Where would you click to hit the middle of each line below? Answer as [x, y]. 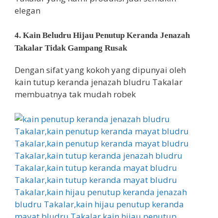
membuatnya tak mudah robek [75, 94]
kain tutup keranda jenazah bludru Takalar [99, 82]
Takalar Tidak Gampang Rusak [71, 48]
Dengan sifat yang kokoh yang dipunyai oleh [100, 70]
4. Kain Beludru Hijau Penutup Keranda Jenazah [102, 35]
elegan [27, 10]
